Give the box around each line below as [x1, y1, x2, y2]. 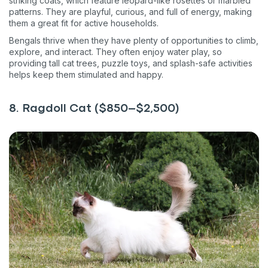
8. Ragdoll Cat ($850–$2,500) [9, 103, 179, 114]
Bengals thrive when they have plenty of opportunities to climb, [9, 35, 258, 46]
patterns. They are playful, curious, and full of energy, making [9, 7, 252, 17]
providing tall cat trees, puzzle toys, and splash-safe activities [9, 58, 252, 69]
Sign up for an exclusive [26, 193, 218, 208]
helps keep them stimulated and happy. [9, 69, 163, 80]
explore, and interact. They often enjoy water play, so [9, 47, 222, 57]
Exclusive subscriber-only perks [44, 242, 190, 254]
